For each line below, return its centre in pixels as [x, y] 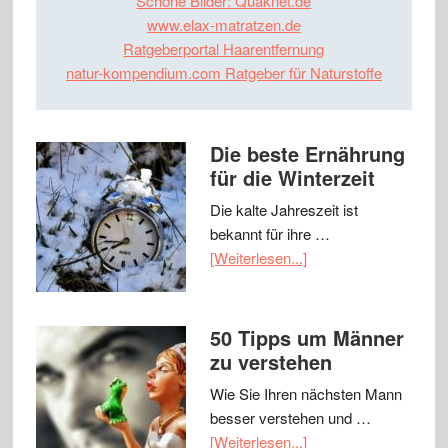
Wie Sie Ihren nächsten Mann [305, 394]
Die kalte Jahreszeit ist [283, 210]
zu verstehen [270, 362]
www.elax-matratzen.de [223, 25]
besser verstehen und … [290, 418]
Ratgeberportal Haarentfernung [224, 49]
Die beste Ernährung [307, 154]
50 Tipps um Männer [306, 338]
